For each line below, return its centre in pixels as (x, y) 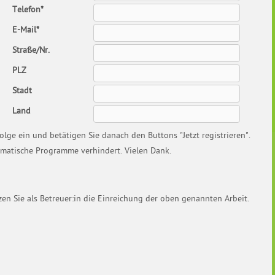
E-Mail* (26, 30)
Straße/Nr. (31, 50)
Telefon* (28, 10)
